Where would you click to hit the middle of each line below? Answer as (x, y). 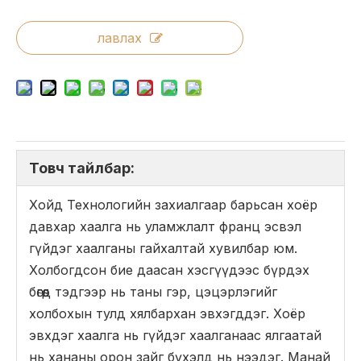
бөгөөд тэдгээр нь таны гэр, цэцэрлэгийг (153, 292)
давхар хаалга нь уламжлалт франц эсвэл (165, 226)
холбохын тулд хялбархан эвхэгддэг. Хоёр (167, 313)
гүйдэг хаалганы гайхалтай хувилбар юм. (163, 248)
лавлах (119, 38)
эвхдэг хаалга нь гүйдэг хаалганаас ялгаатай (175, 335)
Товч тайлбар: (82, 168)
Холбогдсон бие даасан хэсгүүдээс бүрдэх (169, 270)
